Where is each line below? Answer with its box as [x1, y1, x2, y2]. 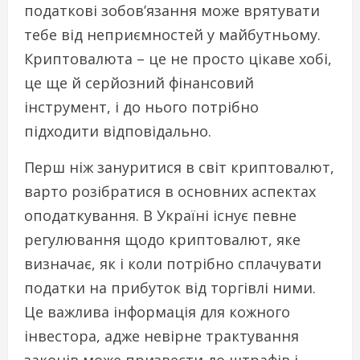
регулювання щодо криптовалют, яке [24, 229, 301, 249]
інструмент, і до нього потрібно [24, 96, 259, 117]
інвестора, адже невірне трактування [24, 325, 299, 346]
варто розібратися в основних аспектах [24, 181, 316, 201]
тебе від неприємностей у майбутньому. [24, 24, 321, 44]
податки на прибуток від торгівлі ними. [24, 277, 316, 297]
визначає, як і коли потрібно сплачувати [24, 253, 321, 273]
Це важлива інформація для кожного [24, 301, 290, 321]
